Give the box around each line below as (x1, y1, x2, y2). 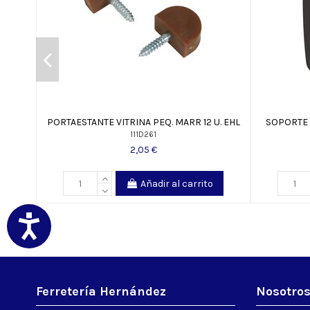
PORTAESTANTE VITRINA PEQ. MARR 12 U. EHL (46, 116, 240, 129)
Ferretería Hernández (36, 284, 166, 300)
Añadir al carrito (140, 177, 213, 190)
